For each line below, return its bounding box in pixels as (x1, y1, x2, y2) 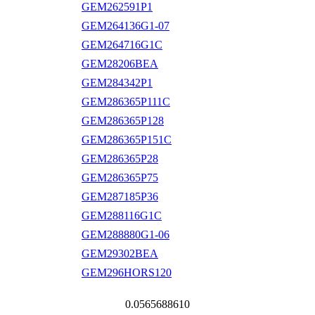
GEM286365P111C (82, 95, 170, 108)
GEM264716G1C (82, 38, 162, 51)
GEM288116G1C (82, 209, 162, 221)
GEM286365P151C (82, 133, 172, 146)
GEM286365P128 (82, 114, 164, 127)
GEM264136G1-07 (82, 19, 169, 32)
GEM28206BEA (82, 57, 158, 70)
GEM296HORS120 (82, 266, 172, 278)
